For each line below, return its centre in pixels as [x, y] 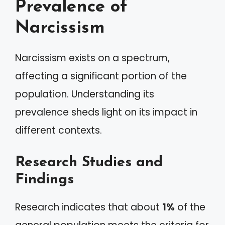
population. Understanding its [85, 94]
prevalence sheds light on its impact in [106, 112]
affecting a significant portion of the [101, 76]
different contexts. [59, 130]
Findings [44, 179]
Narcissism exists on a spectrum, [92, 58]
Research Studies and [89, 162]
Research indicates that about [89, 207]
